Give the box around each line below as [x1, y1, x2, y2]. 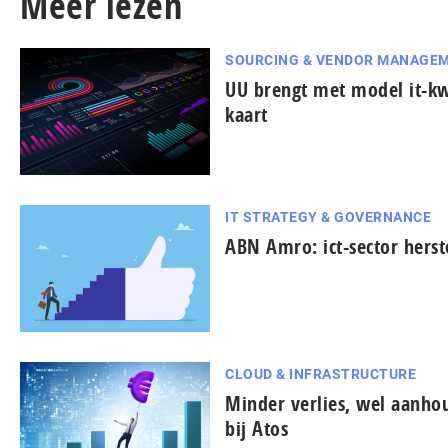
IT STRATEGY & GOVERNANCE [225, 209, 431, 226]
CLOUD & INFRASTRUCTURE [225, 365, 416, 382]
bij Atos [225, 414, 288, 442]
